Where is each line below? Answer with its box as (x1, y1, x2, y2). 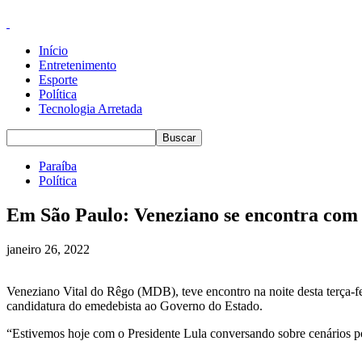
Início (39, 44, 68, 57)
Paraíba (39, 159, 77, 173)
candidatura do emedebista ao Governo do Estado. (6, 298, 263, 313)
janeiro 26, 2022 (6, 242, 90, 256)
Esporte (39, 73, 78, 86)
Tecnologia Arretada (39, 102, 142, 116)
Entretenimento (39, 58, 116, 72)
